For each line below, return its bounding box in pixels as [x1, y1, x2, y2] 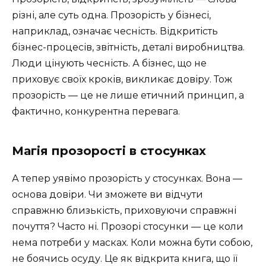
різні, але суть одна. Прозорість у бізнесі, [12, 9, 211, 21]
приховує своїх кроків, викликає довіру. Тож [12, 74, 232, 85]
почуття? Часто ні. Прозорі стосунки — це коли [12, 221, 243, 233]
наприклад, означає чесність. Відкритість [12, 26, 218, 37]
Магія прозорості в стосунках [12, 144, 206, 159]
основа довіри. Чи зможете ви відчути [12, 189, 203, 201]
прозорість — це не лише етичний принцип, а [12, 90, 244, 102]
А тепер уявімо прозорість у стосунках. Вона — [12, 173, 242, 185]
